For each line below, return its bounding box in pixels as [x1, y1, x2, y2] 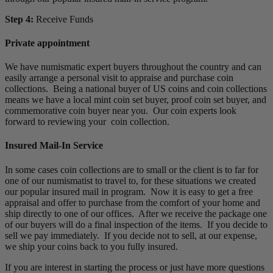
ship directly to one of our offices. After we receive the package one [5, 208, 267, 219]
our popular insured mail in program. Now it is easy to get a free [5, 186, 253, 197]
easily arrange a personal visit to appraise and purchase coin [5, 73, 233, 83]
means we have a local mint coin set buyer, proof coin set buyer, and [5, 94, 266, 105]
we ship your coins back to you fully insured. [5, 241, 178, 252]
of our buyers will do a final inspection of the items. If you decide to [5, 219, 268, 230]
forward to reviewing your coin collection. [5, 116, 169, 127]
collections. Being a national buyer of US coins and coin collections [5, 83, 267, 94]
